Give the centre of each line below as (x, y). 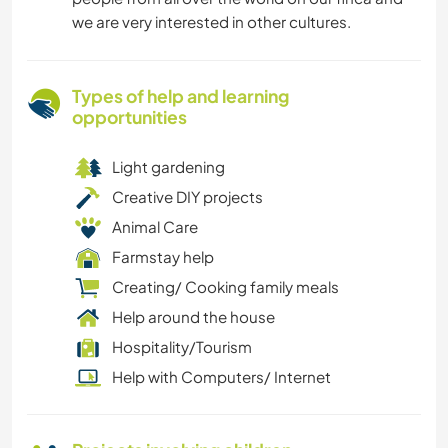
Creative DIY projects (187, 197)
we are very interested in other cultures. (211, 22)
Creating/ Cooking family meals (225, 287)
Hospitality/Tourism (182, 347)
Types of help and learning (180, 96)
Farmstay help (163, 257)
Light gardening (168, 167)
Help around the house (193, 317)
